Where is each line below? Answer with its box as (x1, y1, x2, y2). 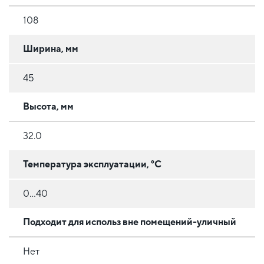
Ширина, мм (23, 43, 78, 55)
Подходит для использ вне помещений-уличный (23, 216, 236, 228)
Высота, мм (23, 101, 74, 113)
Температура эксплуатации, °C (23, 159, 161, 170)
